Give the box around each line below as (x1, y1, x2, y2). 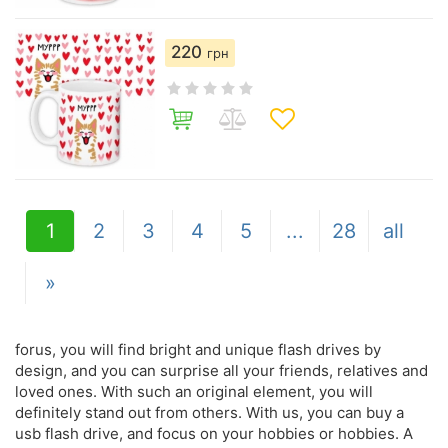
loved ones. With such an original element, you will (15, 382, 373, 401)
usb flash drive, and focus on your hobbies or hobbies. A (15, 424, 413, 443)
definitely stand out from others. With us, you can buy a (15, 403, 404, 422)
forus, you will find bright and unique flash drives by (15, 340, 381, 359)
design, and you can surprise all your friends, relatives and (15, 361, 428, 380)
